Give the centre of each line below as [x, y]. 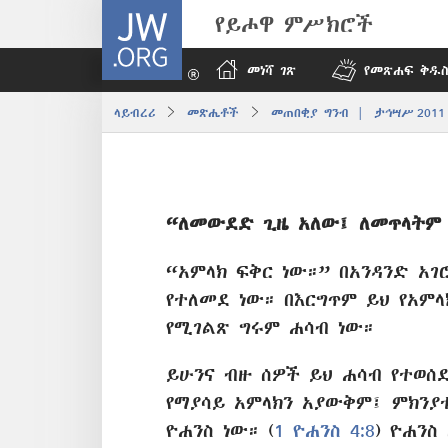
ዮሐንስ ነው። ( [220, 430]
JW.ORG [132, 12]
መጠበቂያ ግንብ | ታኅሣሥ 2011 [358, 112]
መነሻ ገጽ [271, 70]
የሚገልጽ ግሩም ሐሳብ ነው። [270, 327]
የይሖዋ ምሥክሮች [294, 23]
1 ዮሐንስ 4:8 [324, 430]
